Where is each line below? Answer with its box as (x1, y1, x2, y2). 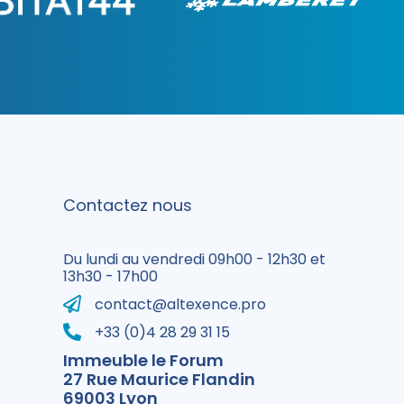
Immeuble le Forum (63, 349, 224, 372)
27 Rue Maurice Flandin (63, 368, 255, 390)
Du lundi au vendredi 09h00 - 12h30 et (63, 249, 326, 270)
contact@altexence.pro (95, 293, 266, 315)
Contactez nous (63, 194, 192, 216)
